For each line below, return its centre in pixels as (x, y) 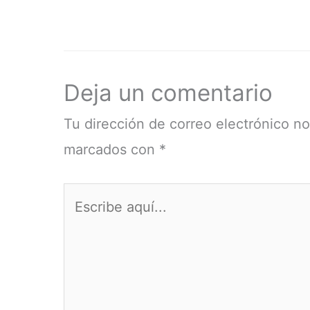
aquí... (83, 220)
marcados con (111, 149)
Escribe (87, 195)
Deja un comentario (168, 92)
